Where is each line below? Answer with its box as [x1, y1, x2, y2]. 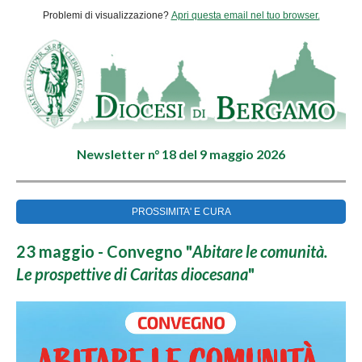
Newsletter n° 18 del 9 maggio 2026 [77, 146, 285, 162]
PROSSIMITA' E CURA [131, 206, 231, 217]
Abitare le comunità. [192, 242, 328, 261]
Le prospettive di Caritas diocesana [16, 264, 248, 284]
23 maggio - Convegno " [16, 242, 192, 261]
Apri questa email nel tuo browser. [170, 10, 320, 21]
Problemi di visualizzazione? [42, 10, 171, 21]
